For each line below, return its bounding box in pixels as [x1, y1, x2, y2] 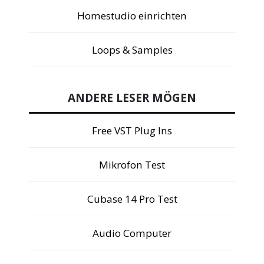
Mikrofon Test [99, 157, 165, 171]
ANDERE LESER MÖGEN [68, 90, 196, 105]
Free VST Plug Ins [92, 123, 172, 137]
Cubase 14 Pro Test [87, 192, 177, 206]
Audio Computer [93, 226, 171, 240]
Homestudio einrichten [77, 9, 187, 23]
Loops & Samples [91, 43, 173, 57]
